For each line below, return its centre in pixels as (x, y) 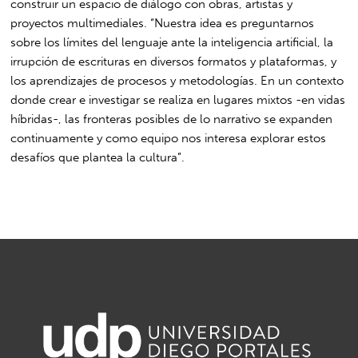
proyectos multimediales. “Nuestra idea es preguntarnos (163, 23)
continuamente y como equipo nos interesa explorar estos (169, 138)
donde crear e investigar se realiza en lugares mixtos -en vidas (178, 99)
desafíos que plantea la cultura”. (98, 157)
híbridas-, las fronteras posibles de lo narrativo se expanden (172, 119)
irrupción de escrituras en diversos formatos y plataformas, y (174, 61)
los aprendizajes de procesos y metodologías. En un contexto (177, 80)
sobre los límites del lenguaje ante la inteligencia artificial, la (172, 42)
